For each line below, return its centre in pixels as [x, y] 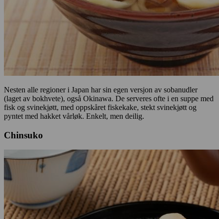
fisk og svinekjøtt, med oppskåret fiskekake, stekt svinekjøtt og [100, 107]
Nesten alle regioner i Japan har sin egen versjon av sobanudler [101, 89]
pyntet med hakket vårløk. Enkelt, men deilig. [74, 116]
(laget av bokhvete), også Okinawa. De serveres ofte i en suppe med [109, 98]
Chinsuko [23, 135]
